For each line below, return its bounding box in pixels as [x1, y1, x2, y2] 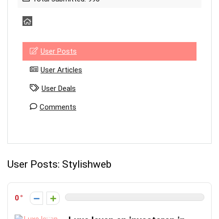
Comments [40, 103, 76, 111]
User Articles [41, 66, 82, 74]
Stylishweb [60, 158, 111, 170]
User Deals [42, 84, 76, 93]
